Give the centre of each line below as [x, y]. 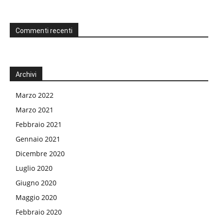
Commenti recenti [44, 31]
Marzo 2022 [35, 95]
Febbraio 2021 [39, 125]
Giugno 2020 [36, 183]
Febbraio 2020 [39, 212]
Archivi [26, 75]
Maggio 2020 [36, 198]
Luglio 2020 [34, 168]
